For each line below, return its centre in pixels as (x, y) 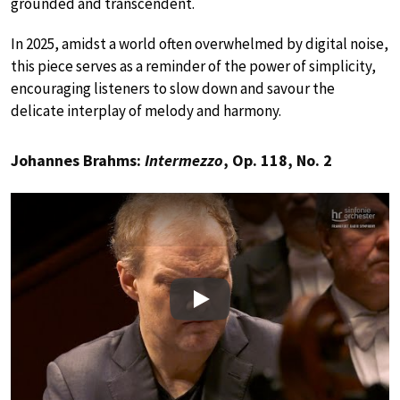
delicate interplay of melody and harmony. (146, 111)
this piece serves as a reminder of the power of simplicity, (193, 67)
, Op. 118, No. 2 (278, 161)
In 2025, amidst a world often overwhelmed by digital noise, (200, 44)
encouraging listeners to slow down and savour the (173, 89)
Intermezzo (184, 161)
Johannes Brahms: (78, 161)
